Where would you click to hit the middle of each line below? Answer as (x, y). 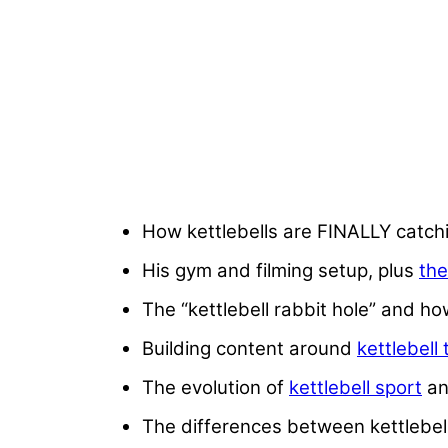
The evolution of (215, 388)
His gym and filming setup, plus (280, 271)
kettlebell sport (355, 388)
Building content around (249, 349)
